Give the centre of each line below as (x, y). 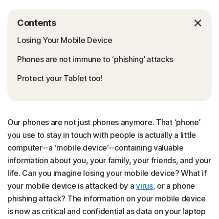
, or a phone (174, 186)
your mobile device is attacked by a (72, 186)
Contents (37, 23)
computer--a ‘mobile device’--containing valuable (96, 148)
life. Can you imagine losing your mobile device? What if (107, 173)
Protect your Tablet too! (60, 78)
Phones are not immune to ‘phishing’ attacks (95, 59)
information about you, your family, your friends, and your (109, 160)
